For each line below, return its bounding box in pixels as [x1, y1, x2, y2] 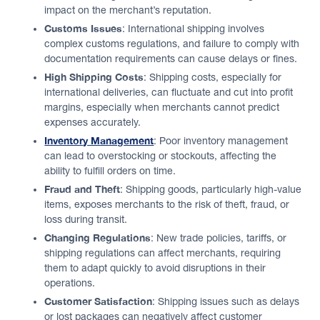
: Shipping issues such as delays [152, 296, 300, 307]
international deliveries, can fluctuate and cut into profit [44, 86, 294, 98]
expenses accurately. [44, 116, 141, 128]
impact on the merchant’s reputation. [44, 4, 212, 16]
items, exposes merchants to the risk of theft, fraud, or [44, 199, 290, 210]
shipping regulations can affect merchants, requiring [44, 247, 281, 259]
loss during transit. [44, 214, 128, 225]
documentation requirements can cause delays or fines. [44, 53, 298, 64]
